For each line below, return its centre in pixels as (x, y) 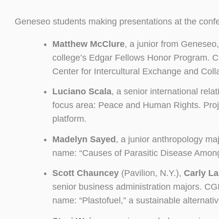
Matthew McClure (88, 44)
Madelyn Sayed (84, 139)
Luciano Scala (82, 92)
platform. (69, 119)
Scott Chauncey (87, 173)
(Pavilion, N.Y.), (152, 173)
